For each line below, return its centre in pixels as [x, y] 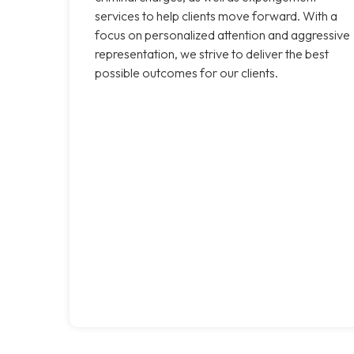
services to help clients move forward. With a [216, 15]
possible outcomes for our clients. [186, 72]
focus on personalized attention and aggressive [222, 34]
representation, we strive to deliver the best [212, 53]
